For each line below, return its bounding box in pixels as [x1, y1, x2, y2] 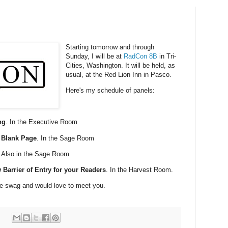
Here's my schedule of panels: [66, 87, 155, 95]
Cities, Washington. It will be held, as [66, 61, 176, 69]
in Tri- [157, 52, 177, 60]
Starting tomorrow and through [66, 43, 155, 51]
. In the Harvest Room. [106, 165, 173, 174]
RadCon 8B [124, 52, 158, 60]
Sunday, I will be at [66, 52, 124, 60]
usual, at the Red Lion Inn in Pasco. [66, 70, 172, 78]
